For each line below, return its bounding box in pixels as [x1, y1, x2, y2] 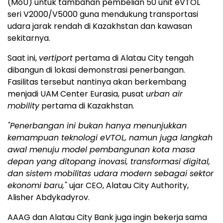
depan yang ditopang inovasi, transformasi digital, [7, 155, 210, 167]
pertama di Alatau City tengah [73, 52, 194, 64]
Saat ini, [7, 52, 39, 64]
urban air [146, 88, 183, 100]
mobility [7, 100, 39, 111]
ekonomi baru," [7, 179, 69, 191]
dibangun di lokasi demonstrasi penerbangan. [7, 64, 185, 76]
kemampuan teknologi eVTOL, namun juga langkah [7, 131, 213, 143]
